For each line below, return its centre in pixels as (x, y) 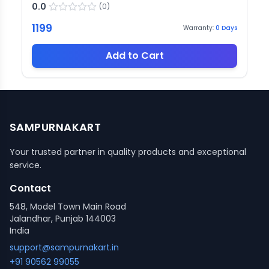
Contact (30, 188)
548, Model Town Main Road (68, 206)
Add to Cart (134, 55)
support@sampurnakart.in (64, 247)
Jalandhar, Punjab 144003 (63, 218)
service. (26, 165)
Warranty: (198, 28)
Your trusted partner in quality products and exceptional (128, 152)
